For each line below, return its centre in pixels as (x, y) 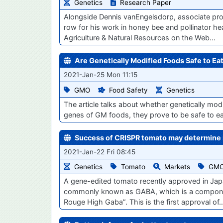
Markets (177, 167)
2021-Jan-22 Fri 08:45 (100, 152)
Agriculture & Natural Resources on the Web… (140, 37)
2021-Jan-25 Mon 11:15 (101, 74)
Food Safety (128, 90)
